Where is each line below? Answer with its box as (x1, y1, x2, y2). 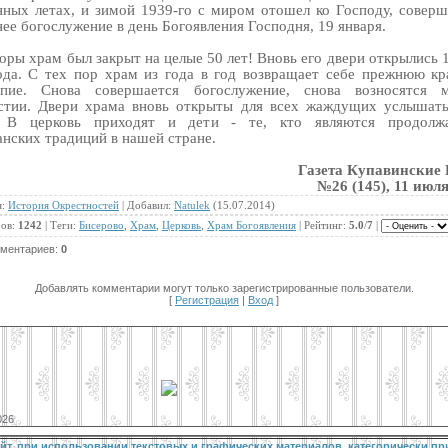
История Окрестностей (8, 198, 119, 211)
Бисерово (79, 218, 124, 231)
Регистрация (175, 293, 239, 306)
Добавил (127, 198, 168, 211)
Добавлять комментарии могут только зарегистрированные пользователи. (34, 281, 414, 294)
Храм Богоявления (207, 218, 296, 231)
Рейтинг (304, 218, 343, 231)
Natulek (174, 198, 210, 211)
